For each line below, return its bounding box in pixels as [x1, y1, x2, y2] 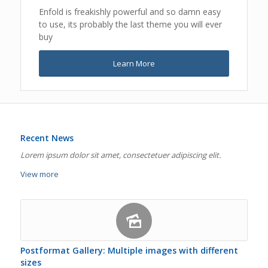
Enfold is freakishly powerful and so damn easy [38, 5, 221, 17]
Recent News [20, 132, 74, 144]
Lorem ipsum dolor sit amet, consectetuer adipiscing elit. [20, 149, 221, 160]
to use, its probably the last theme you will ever [38, 18, 222, 30]
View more [20, 168, 59, 179]
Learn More [112, 57, 155, 69]
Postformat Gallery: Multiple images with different [20, 244, 238, 256]
